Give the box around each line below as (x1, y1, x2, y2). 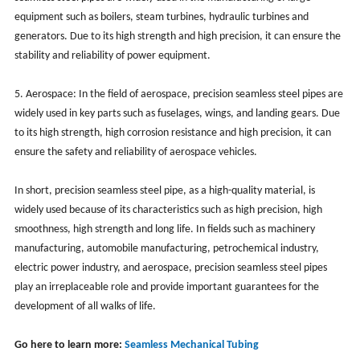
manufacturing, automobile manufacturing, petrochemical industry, (14, 242, 319, 255)
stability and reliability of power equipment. (14, 49, 211, 62)
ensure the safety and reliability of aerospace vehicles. (14, 145, 257, 158)
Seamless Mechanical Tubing (124, 338, 259, 351)
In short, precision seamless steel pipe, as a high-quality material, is (14, 184, 315, 197)
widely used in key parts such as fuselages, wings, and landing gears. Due (14, 107, 340, 120)
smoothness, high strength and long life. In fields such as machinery (14, 223, 315, 235)
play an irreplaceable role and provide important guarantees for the (14, 280, 319, 293)
